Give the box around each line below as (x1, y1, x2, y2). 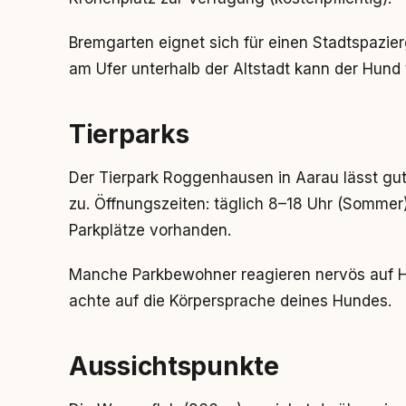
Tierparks (69, 119, 189, 150)
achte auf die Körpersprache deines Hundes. (69, 292, 391, 310)
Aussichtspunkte (69, 351, 279, 382)
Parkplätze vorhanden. (69, 221, 231, 239)
